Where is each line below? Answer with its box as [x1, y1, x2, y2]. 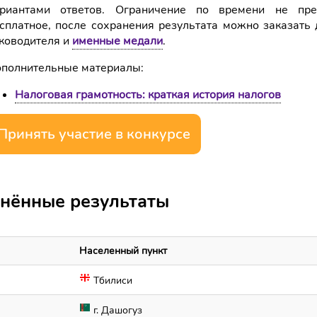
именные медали [72, 33, 163, 49]
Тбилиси [91, 274, 132, 287]
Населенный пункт [79, 244, 167, 258]
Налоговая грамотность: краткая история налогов [15, 87, 281, 103]
